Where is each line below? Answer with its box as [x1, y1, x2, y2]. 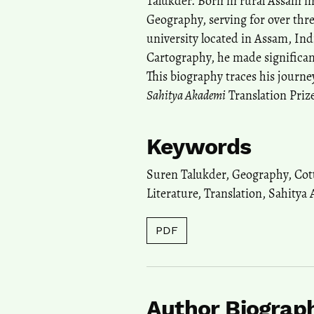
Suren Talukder [146, 166, 226, 184]
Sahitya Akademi [146, 87, 226, 104]
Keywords [146, 133, 252, 161]
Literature [146, 185, 198, 203]
